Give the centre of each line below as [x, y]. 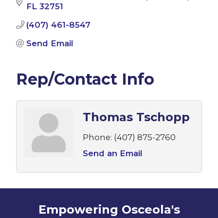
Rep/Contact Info [85, 79]
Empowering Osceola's [109, 209]
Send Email [49, 44]
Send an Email [112, 154]
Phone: [97, 137]
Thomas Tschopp [136, 117]
